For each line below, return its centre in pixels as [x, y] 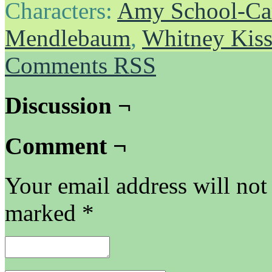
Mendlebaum [68, 38]
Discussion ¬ [68, 106]
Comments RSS [80, 65]
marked [43, 213]
